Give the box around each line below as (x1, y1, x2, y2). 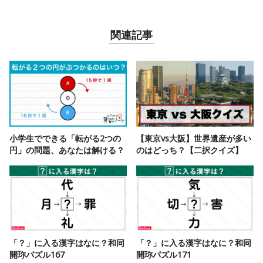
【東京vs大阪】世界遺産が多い (136, 132, 251, 144)
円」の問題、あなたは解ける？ (9, 144, 124, 156)
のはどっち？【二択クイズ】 (136, 144, 243, 156)
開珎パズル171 (136, 248, 191, 260)
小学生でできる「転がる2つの (9, 132, 121, 144)
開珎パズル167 (9, 248, 65, 260)
